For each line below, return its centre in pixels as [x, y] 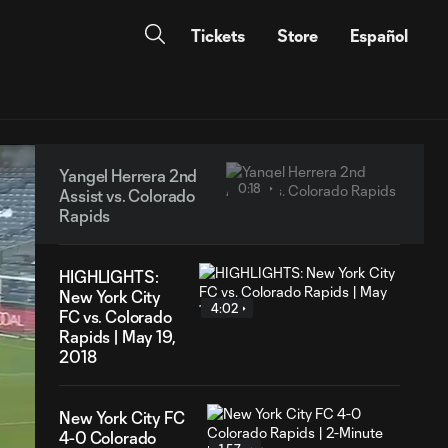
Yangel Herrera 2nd [128, 175]
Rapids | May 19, [117, 336]
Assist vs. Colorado [127, 195]
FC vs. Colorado [115, 316]
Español [379, 35]
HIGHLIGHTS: [109, 276]
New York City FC [122, 417]
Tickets [218, 35]
